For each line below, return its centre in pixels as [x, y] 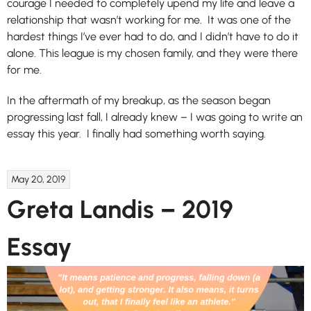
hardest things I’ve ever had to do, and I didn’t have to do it [153, 36]
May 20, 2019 [39, 179]
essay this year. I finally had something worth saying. [136, 134]
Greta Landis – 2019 [120, 209]
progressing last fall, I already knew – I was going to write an [155, 117]
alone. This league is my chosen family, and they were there [152, 53]
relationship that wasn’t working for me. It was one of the [149, 20]
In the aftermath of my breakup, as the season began [139, 100]
